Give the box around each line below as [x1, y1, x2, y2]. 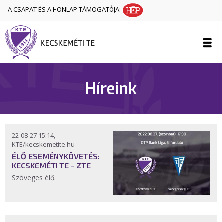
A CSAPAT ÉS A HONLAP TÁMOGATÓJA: [8, 5, 122, 14]
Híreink [85, 78, 137, 99]
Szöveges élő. [12, 173, 57, 182]
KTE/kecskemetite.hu [12, 140, 75, 149]
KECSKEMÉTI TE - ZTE [12, 161, 91, 170]
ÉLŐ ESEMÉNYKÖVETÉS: [12, 151, 100, 161]
